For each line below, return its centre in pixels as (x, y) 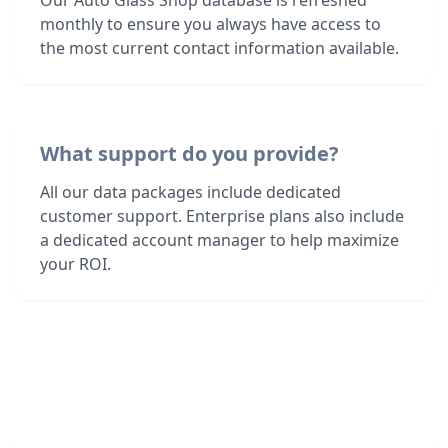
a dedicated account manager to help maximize (219, 240)
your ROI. (75, 264)
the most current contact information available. (219, 48)
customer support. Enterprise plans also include (222, 216)
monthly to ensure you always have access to (210, 24)
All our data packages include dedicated (190, 192)
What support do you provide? (189, 153)
